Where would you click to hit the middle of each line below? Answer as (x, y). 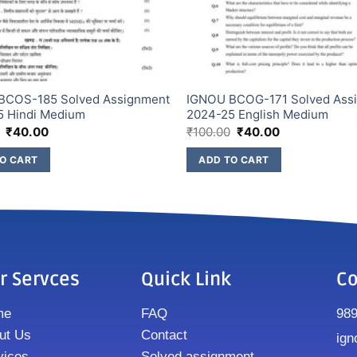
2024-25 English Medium (257, 115)
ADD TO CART (234, 159)
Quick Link (186, 279)
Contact (165, 335)
